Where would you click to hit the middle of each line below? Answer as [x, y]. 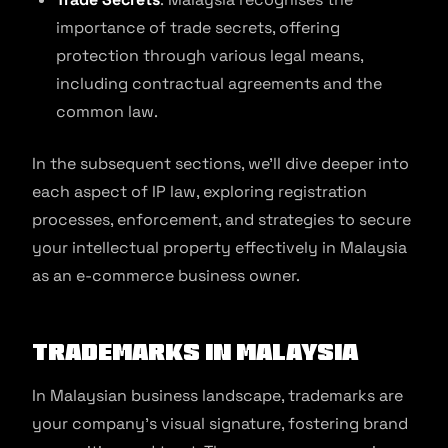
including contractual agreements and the [219, 83]
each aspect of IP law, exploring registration [199, 191]
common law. [107, 111]
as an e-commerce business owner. [166, 275]
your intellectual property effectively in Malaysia [219, 247]
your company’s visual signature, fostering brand [220, 423]
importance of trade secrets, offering [198, 27]
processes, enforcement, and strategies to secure [221, 219]
